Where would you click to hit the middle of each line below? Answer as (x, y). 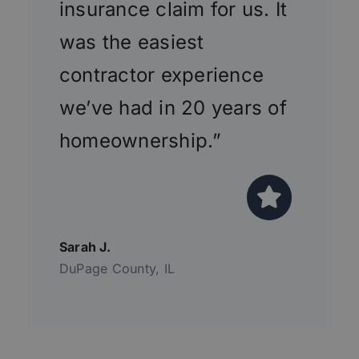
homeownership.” (140, 141)
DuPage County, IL (117, 268)
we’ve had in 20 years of (173, 108)
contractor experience (161, 75)
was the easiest (131, 42)
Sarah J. (85, 246)
